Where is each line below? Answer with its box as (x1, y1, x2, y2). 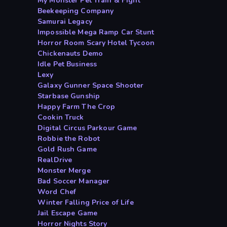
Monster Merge (37, 166, 91, 176)
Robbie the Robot (37, 134, 100, 144)
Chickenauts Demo (37, 49, 103, 59)
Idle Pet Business (37, 59, 97, 69)
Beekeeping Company (37, 6, 114, 16)
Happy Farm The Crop (37, 102, 116, 112)
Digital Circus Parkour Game (37, 123, 137, 133)
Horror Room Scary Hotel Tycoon (37, 38, 155, 48)
